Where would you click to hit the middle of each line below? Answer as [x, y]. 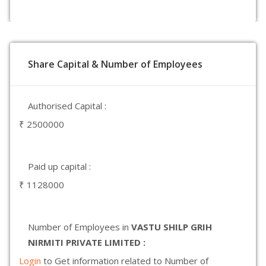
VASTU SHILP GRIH [172, 227]
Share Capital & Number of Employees [115, 64]
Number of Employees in [80, 227]
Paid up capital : [59, 166]
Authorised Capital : [67, 106]
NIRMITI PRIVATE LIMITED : [87, 242]
